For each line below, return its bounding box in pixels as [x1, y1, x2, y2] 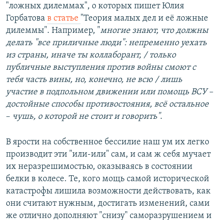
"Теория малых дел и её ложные [81, 13, 208, 23]
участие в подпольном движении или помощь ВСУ [6, 87, 209, 97]
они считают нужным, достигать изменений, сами [6, 198, 210, 208]
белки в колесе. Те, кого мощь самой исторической [6, 174, 209, 184]
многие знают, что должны [100, 26, 208, 35]
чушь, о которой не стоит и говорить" [10, 111, 160, 121]
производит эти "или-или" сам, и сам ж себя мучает [6, 149, 211, 159]
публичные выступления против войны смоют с [6, 62, 196, 72]
